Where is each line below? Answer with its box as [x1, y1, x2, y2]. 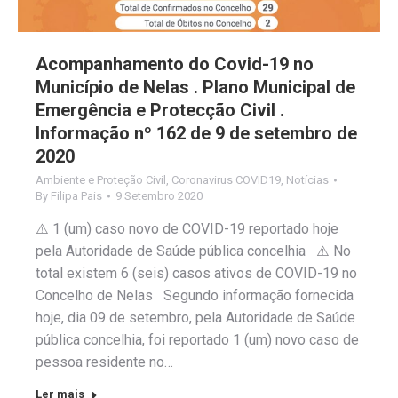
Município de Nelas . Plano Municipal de [36, 76, 355, 98]
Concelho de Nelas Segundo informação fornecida [36, 286, 354, 304]
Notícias [286, 172, 329, 187]
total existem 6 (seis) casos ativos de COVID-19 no [36, 264, 357, 282]
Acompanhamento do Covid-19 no [36, 52, 314, 75]
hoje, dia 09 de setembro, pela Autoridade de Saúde [36, 308, 355, 326]
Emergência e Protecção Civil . [36, 99, 284, 121]
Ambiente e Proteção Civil [36, 172, 166, 187]
